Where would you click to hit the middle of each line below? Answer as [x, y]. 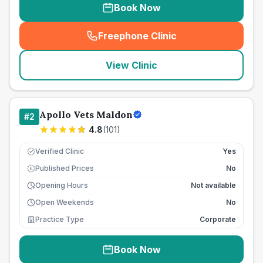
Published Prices [65, 168]
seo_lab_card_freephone [193, 42]
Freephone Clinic [137, 36]
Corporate [218, 219]
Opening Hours [62, 185]
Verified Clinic [60, 151]
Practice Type [60, 219]
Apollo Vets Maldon [86, 114]
